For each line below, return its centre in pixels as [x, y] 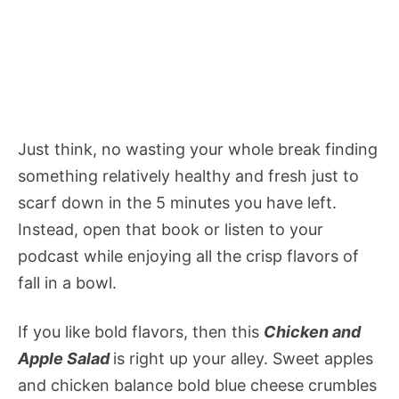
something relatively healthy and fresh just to [188, 176]
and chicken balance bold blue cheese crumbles [197, 386]
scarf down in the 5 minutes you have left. [177, 203]
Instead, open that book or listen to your [171, 230]
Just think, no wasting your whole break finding [198, 150]
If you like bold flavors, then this [141, 332]
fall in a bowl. [69, 283]
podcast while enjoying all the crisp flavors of [188, 256]
